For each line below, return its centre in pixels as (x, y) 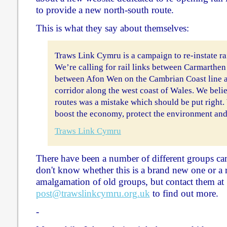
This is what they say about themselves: (112, 28)
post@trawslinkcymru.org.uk (93, 193)
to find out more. (184, 193)
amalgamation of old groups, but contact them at (130, 181)
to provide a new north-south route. (105, 10)
